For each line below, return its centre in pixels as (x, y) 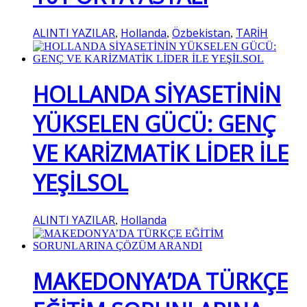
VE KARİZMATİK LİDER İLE (161, 153)
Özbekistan (201, 33)
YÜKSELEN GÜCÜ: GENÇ (154, 124)
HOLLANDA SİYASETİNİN (157, 95)
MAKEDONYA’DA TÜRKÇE (160, 282)
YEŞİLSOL (81, 183)
